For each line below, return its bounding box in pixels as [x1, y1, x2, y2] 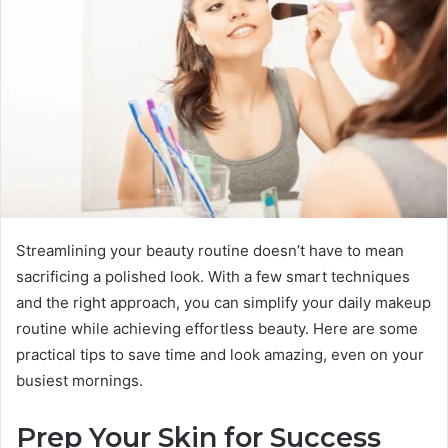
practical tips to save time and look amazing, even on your [16, 345, 424, 365]
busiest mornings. [16, 371, 143, 391]
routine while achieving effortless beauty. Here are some [16, 319, 418, 339]
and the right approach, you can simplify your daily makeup [16, 293, 431, 313]
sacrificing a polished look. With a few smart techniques [16, 267, 410, 287]
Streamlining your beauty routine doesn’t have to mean [16, 241, 404, 261]
